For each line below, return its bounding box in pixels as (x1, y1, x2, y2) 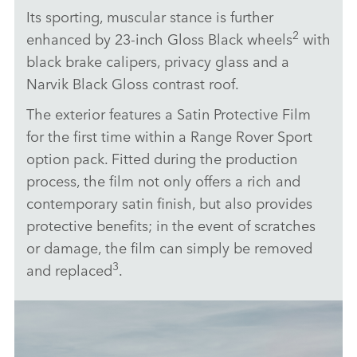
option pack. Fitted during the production (26, 147, 297, 169)
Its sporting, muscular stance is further (26, 6, 273, 27)
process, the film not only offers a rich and (26, 170, 300, 191)
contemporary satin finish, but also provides (26, 192, 312, 214)
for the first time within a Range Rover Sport (26, 125, 312, 147)
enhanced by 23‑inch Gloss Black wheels (26, 28, 292, 49)
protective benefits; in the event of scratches (26, 214, 316, 236)
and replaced (26, 259, 112, 280)
